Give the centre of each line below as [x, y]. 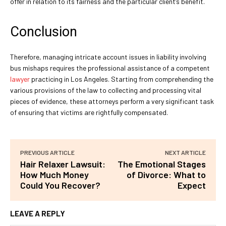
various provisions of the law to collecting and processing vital [106, 90]
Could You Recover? [60, 185]
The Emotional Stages [161, 164]
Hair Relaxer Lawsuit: [63, 164]
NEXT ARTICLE [185, 152]
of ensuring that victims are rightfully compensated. [89, 112]
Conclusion [44, 32]
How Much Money [54, 174]
